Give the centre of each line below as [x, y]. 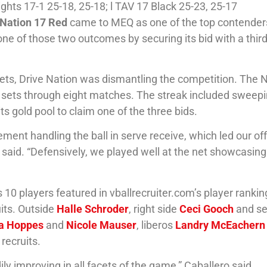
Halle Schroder [93, 209]
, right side [154, 209]
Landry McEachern [221, 225]
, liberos [156, 225]
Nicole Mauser [102, 225]
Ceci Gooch [207, 209]
